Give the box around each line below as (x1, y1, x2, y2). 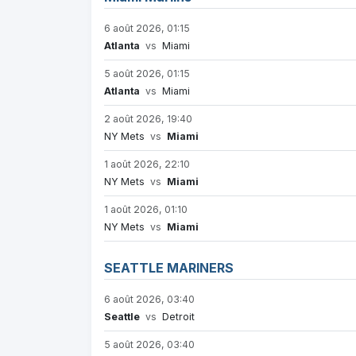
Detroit (160, 311, 195, 323)
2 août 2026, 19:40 (104, 113, 192, 126)
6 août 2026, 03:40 (104, 293, 195, 306)
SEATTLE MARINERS (104, 260, 234, 277)
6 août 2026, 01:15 (104, 22, 190, 35)
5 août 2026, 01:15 (104, 68, 190, 80)
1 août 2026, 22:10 (104, 158, 190, 171)
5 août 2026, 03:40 (104, 339, 195, 351)
